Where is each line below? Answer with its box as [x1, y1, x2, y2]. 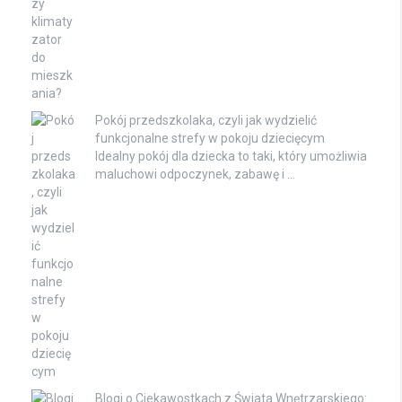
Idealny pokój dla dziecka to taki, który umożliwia [95, 149, 367, 164]
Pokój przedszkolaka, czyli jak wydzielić [95, 113, 317, 128]
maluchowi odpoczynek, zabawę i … [95, 167, 295, 182]
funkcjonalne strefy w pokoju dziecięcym [95, 131, 325, 146]
